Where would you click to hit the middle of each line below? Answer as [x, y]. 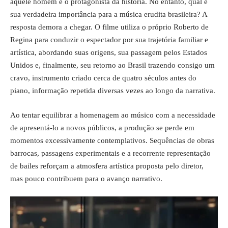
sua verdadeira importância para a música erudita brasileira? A [109, 14]
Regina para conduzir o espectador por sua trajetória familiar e [109, 40]
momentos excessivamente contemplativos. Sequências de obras [112, 140]
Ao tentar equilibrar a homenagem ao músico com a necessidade [113, 115]
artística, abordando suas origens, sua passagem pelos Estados [109, 52]
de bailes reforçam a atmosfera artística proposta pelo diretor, [107, 166]
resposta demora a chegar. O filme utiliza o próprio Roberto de [109, 27]
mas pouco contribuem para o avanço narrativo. [86, 178]
